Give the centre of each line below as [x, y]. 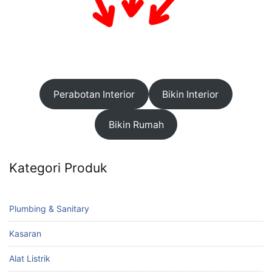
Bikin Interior [191, 94]
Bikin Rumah [136, 124]
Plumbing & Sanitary [49, 209]
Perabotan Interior [94, 94]
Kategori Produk [58, 168]
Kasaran [25, 234]
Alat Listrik [30, 259]
